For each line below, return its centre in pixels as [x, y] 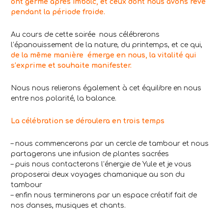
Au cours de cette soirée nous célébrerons [85, 35]
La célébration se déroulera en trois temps [88, 121]
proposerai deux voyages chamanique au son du [98, 175]
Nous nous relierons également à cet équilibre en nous [106, 88]
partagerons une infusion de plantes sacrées [90, 154]
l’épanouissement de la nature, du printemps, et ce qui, [107, 45]
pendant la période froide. [58, 12]
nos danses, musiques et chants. [68, 206]
